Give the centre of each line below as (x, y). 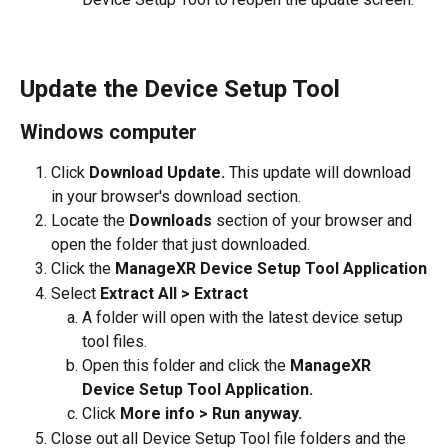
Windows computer (108, 132)
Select (75, 293)
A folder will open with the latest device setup (244, 318)
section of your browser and (314, 221)
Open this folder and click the (186, 366)
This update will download (322, 173)
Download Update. (159, 173)
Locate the (90, 221)
